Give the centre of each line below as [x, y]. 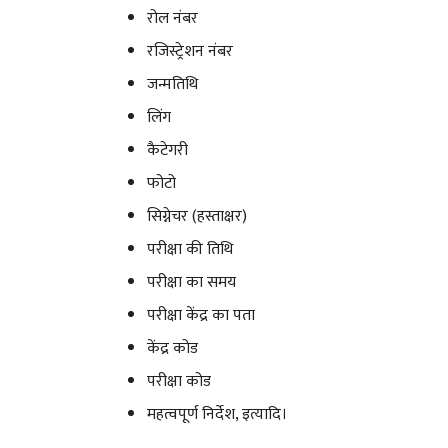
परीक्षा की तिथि [190, 249]
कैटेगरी [167, 150]
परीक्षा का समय [191, 282]
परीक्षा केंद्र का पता [201, 315]
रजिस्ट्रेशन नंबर [190, 51]
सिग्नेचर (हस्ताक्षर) [197, 216]
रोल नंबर [172, 18]
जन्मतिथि [172, 84]
